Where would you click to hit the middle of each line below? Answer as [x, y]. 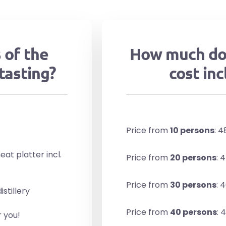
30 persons [193, 185]
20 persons [193, 157]
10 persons [192, 130]
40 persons [193, 212]
